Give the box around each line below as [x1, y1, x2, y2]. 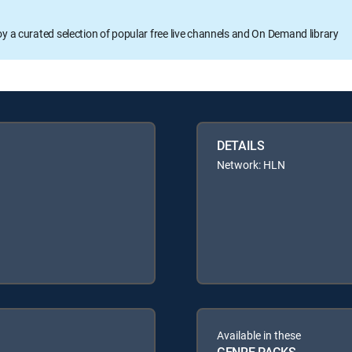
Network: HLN [217, 156, 285, 172]
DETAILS [217, 136, 265, 154]
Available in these [217, 327, 301, 343]
